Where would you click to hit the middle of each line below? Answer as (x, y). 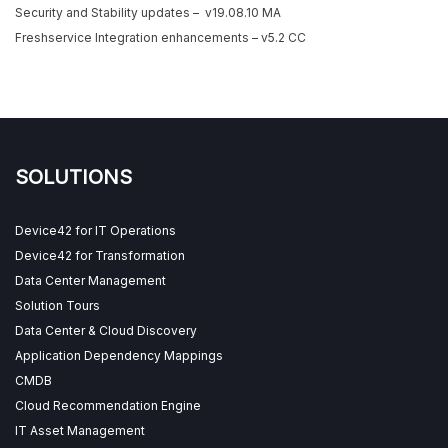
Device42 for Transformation (100, 255)
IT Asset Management (80, 430)
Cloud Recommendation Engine (108, 405)
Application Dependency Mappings (119, 355)
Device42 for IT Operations (95, 230)
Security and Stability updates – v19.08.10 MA (148, 12)
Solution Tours (57, 305)
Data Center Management (90, 280)
